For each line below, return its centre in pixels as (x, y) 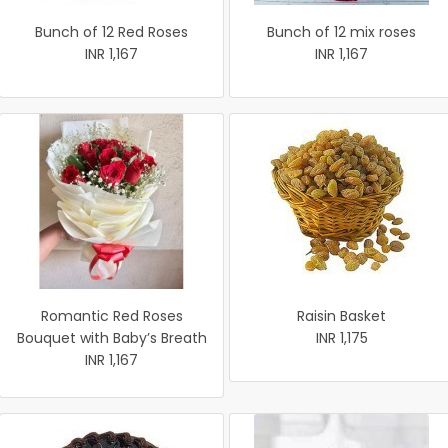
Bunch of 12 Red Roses (111, 32)
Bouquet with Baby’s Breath (111, 338)
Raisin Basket (341, 316)
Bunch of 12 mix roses (341, 32)
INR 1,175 (341, 338)
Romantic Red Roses (111, 316)
